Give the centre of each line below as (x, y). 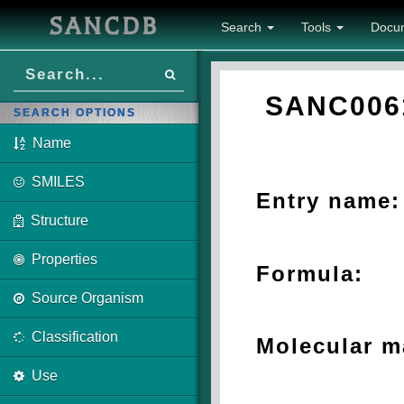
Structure (60, 220)
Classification (75, 337)
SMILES (58, 182)
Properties (64, 259)
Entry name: (328, 201)
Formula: (310, 273)
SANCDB (104, 27)
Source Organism (87, 298)
